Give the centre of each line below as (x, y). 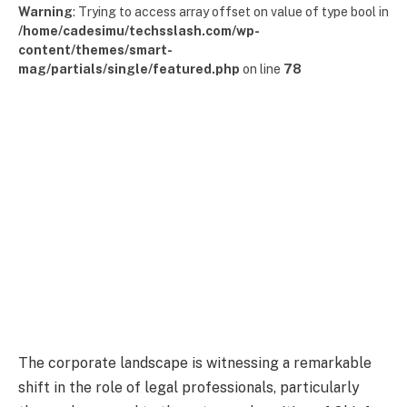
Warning (45, 12)
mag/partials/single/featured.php (129, 69)
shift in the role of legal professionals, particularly (189, 387)
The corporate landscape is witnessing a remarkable (195, 362)
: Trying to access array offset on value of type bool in (231, 12)
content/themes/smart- (95, 50)
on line (262, 69)
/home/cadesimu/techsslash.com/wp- (139, 31)
